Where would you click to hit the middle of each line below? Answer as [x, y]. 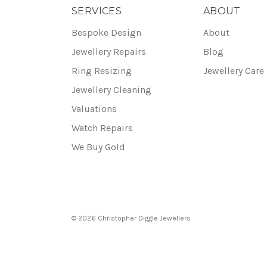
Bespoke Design [106, 32]
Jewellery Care [233, 71]
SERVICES [97, 11]
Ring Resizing [102, 71]
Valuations [94, 109]
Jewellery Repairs [109, 52]
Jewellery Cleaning [111, 90]
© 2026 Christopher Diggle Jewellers [131, 218]
